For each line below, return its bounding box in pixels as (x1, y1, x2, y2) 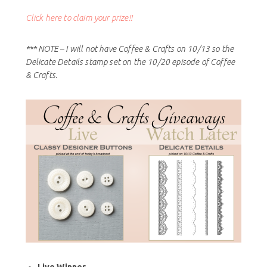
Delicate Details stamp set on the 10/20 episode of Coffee (25, 57, 235, 67)
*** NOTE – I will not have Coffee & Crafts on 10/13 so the (25, 44, 234, 54)
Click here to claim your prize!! (25, 13, 132, 23)
